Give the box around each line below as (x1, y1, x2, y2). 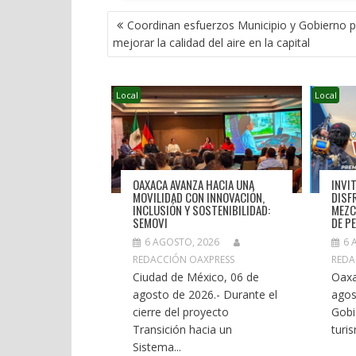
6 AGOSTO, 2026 (144, 234, 219, 249)
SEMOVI (132, 213, 168, 231)
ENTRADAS (106, 42, 168, 67)
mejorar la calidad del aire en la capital (112, 35, 310, 51)
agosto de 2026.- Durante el (132, 286, 277, 302)
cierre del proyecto (132, 304, 229, 319)
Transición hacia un (132, 321, 232, 337)
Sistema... (132, 339, 181, 354)
